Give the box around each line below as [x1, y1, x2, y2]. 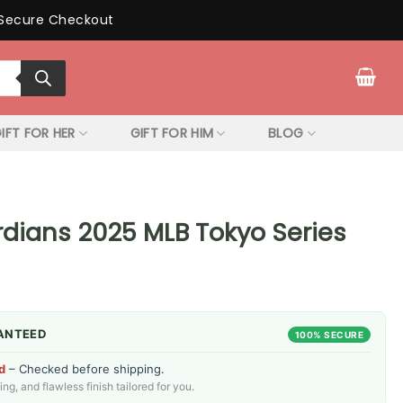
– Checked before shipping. [5, 361, 165, 376]
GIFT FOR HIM [130, 124, 214, 142]
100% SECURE [294, 328, 363, 340]
